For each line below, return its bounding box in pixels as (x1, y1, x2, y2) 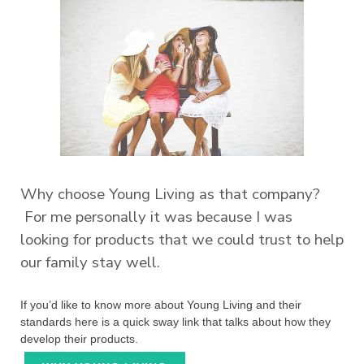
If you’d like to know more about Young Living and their (20, 298, 301, 312)
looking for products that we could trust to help (20, 229, 344, 251)
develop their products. (20, 332, 141, 346)
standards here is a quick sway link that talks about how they (20, 315, 331, 329)
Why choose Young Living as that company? (20, 184, 320, 206)
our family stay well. (20, 252, 164, 274)
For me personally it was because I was (20, 206, 292, 228)
